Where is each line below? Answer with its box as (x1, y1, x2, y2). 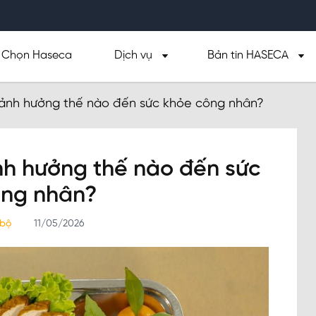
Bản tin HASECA (207, 49, 288, 61)
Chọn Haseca (1, 49, 72, 61)
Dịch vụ (114, 49, 152, 61)
